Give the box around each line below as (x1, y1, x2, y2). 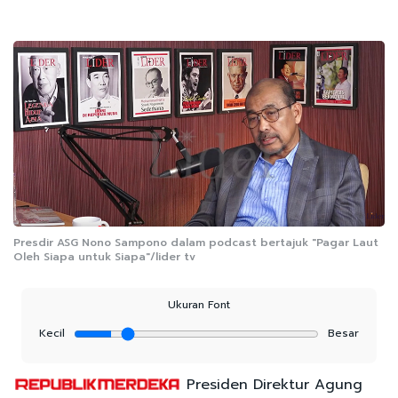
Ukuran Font (168, 296, 230, 313)
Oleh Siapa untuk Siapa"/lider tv (13, 248, 195, 265)
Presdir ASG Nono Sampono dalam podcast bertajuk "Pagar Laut (13, 234, 378, 251)
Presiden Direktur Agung (180, 373, 362, 395)
